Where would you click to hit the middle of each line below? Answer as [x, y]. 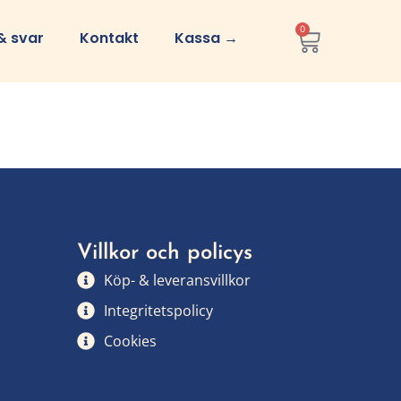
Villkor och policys [165, 254]
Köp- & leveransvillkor [177, 281]
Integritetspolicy [158, 311]
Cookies [130, 341]
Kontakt [109, 38]
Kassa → [206, 38]
